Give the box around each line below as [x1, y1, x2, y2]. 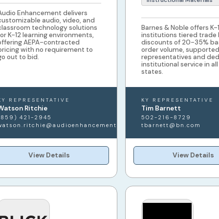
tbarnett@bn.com [141, 122, 201, 129]
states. [141, 67, 163, 76]
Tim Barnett [141, 104, 181, 113]
